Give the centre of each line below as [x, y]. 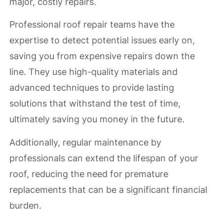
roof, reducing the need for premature [89, 174]
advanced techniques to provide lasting [92, 88]
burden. [26, 205]
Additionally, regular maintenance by [86, 142]
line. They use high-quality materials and [94, 72]
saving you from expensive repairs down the [102, 56]
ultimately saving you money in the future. [97, 119]
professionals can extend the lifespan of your [104, 158]
